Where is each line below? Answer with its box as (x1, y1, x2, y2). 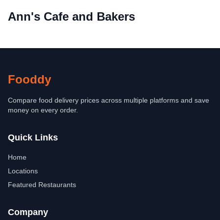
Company (8, 207, 48, 217)
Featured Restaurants (8, 181, 76, 189)
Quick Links (8, 133, 58, 142)
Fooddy (8, 73, 51, 86)
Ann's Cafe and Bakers (8, 10, 135, 23)
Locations (8, 167, 38, 175)
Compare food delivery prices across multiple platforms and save (8, 96, 209, 104)
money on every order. (8, 106, 78, 114)
